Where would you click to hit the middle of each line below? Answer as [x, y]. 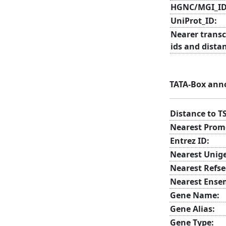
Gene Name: [195, 195]
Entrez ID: [190, 140]
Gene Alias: [192, 209]
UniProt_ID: [194, 20]
